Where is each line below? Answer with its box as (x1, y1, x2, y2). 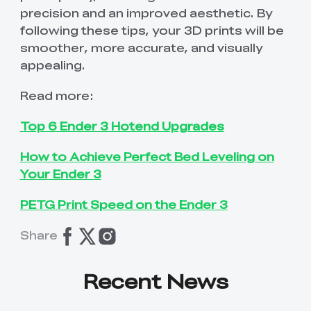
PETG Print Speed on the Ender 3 (19, 196, 228, 213)
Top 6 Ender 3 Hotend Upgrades (19, 117, 224, 134)
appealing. (19, 56, 85, 73)
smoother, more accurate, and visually (19, 38, 262, 56)
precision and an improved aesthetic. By (19, 3, 272, 21)
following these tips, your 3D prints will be (19, 21, 284, 38)
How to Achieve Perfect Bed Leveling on (19, 147, 274, 165)
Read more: (19, 86, 94, 103)
